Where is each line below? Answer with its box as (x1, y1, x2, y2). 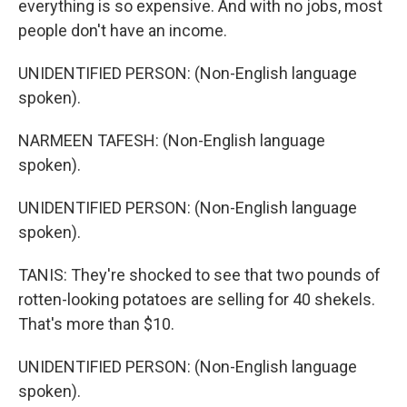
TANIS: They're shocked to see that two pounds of (18, 265, 381, 284)
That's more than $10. (18, 314, 174, 333)
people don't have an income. (18, 21, 227, 40)
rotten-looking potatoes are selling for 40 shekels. (18, 290, 375, 309)
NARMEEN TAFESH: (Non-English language (18, 131, 325, 150)
